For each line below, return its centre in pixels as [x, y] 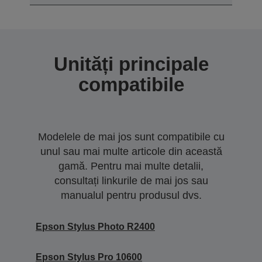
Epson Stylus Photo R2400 [95, 227]
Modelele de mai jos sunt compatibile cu [131, 137]
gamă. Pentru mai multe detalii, [131, 166]
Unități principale [131, 64]
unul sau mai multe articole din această [131, 152]
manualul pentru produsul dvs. [131, 196]
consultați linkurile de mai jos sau [131, 181]
